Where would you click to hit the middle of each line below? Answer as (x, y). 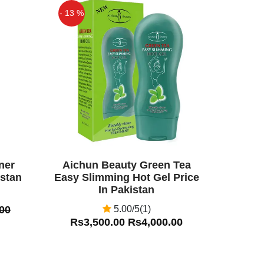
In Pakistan (127, 189)
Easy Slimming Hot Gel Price (126, 177)
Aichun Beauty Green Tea (126, 165)
